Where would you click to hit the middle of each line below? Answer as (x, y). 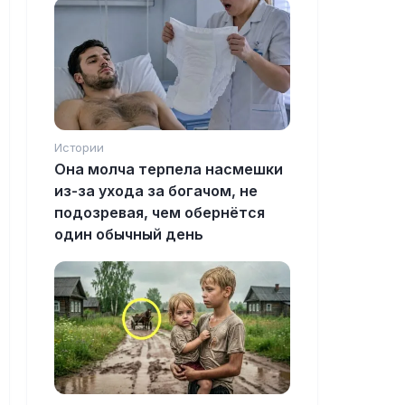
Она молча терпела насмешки (169, 170)
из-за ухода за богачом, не (156, 191)
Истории (79, 148)
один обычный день (129, 235)
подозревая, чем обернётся (160, 213)
